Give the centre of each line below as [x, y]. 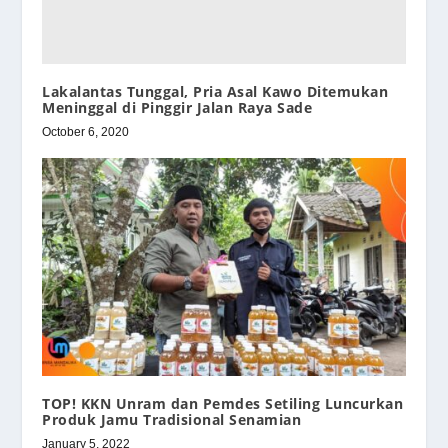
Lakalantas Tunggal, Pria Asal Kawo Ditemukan [215, 91]
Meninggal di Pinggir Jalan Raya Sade [177, 107]
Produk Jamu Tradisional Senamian [172, 419]
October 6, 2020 [86, 132]
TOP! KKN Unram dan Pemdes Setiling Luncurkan [223, 403]
